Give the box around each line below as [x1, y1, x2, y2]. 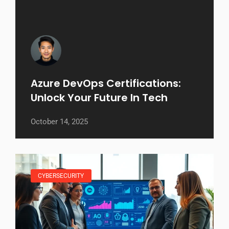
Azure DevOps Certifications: [31, 76, 181, 90]
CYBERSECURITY [38, 172, 84, 179]
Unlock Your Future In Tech [31, 90, 168, 105]
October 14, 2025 [31, 117, 88, 126]
